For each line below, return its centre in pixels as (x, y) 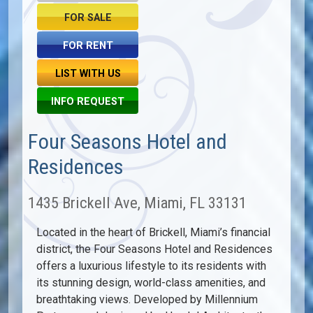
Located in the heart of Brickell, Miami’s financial (153, 232)
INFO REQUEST (88, 102)
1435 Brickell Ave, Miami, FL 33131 (137, 203)
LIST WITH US (88, 74)
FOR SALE (88, 18)
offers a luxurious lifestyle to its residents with (151, 266)
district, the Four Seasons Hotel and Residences (154, 249)
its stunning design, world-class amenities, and (151, 283)
